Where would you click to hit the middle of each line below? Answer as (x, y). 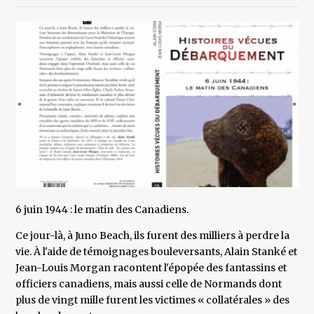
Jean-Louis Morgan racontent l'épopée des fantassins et (151, 268)
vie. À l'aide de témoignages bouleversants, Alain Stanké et (157, 252)
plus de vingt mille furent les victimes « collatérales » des (153, 300)
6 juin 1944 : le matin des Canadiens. (102, 210)
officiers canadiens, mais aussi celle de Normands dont (149, 284)
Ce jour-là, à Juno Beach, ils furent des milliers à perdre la (153, 236)
